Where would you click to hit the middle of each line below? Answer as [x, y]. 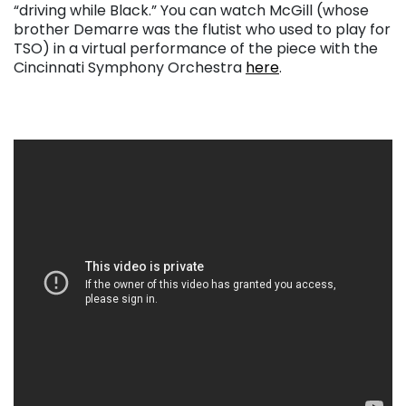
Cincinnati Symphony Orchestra [130, 68]
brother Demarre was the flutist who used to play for [202, 30]
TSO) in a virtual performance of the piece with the [196, 49]
